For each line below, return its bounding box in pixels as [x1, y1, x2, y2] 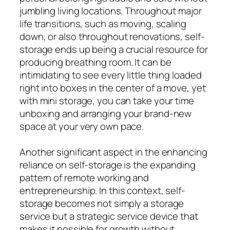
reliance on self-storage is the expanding [20, 158, 196, 171]
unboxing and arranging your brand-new [20, 106, 192, 120]
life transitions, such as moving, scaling [20, 16, 186, 30]
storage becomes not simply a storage [20, 196, 184, 210]
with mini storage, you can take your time [20, 93, 194, 107]
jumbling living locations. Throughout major [20, 4, 202, 17]
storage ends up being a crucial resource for [20, 42, 208, 56]
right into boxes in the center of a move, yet [20, 81, 206, 94]
